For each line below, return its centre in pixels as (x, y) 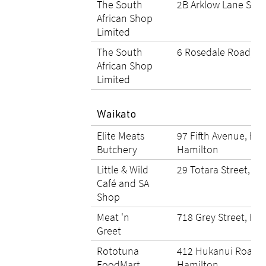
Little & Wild (123, 170)
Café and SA (123, 183)
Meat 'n (113, 217)
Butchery (117, 149)
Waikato (118, 115)
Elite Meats (121, 136)
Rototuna (118, 251)
